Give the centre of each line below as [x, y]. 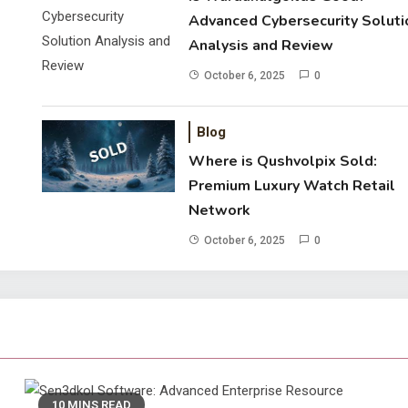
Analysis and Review [261, 46]
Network [220, 210]
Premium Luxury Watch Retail [292, 186]
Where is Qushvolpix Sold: [283, 161]
